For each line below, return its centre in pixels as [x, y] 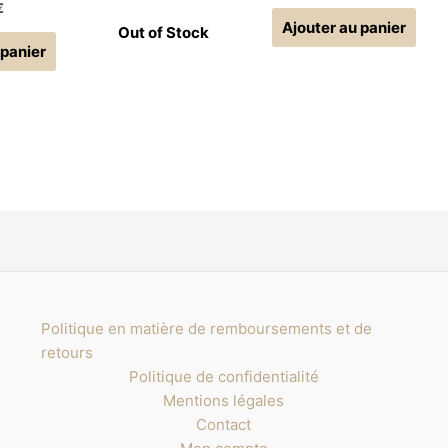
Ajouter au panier [343, 27]
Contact [224, 424]
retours [66, 352]
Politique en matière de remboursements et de [206, 328]
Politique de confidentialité [223, 376]
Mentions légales [224, 400]
